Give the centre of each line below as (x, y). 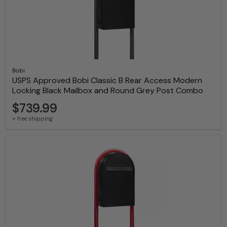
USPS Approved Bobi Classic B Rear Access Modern (107, 81)
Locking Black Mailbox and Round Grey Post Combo (108, 91)
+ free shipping (32, 119)
